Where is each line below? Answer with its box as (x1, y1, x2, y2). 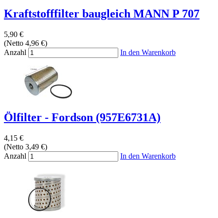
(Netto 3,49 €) (4, 143, 47, 151)
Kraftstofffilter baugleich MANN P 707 (4, 7, 200, 20)
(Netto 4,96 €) (4, 39, 47, 48)
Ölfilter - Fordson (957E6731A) (4, 111, 161, 124)
